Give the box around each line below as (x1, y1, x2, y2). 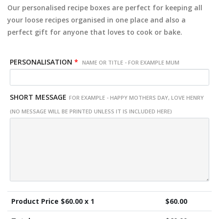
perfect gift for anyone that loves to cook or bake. (7, 27, 182, 37)
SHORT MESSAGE (10, 92, 66, 102)
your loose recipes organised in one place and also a (7, 15, 186, 24)
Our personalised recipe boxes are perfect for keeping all (7, 3, 202, 12)
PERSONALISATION (10, 57, 72, 66)
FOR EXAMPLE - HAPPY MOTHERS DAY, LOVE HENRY (69, 93, 204, 101)
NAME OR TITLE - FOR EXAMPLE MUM (81, 59, 179, 66)
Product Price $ (11, 196, 65, 206)
